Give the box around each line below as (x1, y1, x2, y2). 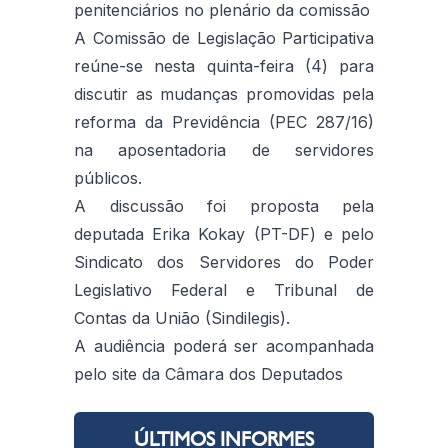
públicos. (74, 167, 142, 188)
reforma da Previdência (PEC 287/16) (74, 111, 374, 132)
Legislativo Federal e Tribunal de (74, 279, 374, 300)
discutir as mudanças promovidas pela (74, 83, 374, 104)
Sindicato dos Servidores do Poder (74, 251, 374, 272)
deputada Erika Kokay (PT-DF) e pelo (74, 223, 374, 244)
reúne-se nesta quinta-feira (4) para (74, 55, 374, 76)
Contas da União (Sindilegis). (74, 307, 290, 328)
